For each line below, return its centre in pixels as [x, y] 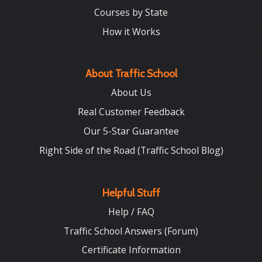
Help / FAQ [131, 211]
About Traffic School [131, 74]
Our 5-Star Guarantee [131, 131]
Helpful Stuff [131, 192]
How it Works [131, 31]
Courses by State [131, 12]
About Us [131, 93]
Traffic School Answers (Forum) [131, 231]
